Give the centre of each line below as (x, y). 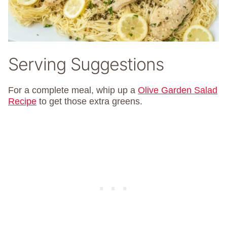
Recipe (22, 101)
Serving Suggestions (86, 64)
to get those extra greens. (89, 101)
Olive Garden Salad (178, 90)
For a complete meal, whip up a (73, 90)
